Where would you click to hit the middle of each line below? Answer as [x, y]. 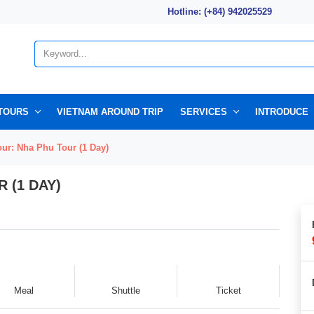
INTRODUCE [282, 111]
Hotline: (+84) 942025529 [220, 12]
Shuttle [126, 290]
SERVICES [204, 111]
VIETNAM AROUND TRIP [110, 111]
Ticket [228, 290]
